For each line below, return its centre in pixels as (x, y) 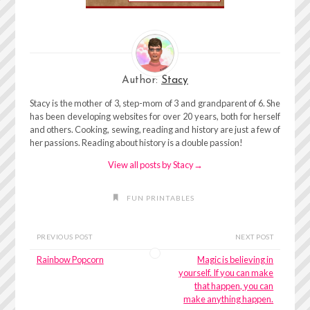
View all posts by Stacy (151, 164)
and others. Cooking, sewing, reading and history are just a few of (155, 129)
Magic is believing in (236, 260)
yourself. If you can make (226, 273)
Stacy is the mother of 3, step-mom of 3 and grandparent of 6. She (155, 103)
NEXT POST (254, 236)
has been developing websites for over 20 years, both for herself (155, 116)
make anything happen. (229, 299)
